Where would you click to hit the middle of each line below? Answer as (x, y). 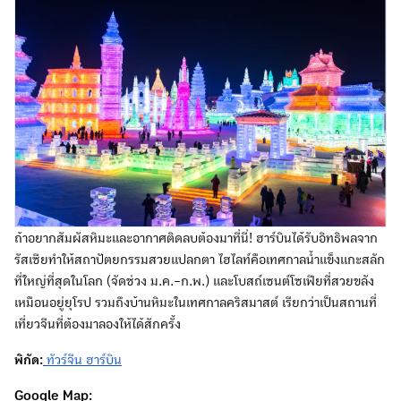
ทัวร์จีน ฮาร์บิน (84, 359)
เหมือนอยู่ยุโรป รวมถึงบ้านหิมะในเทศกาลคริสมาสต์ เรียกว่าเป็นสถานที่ (196, 302)
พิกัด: (29, 359)
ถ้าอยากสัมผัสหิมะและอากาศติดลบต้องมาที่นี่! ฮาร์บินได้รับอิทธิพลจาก (196, 238)
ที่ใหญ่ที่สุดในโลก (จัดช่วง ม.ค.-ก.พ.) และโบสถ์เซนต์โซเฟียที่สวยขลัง (194, 281)
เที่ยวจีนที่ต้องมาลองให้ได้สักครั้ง (98, 324)
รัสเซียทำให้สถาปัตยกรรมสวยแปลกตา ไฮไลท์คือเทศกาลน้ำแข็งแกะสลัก (200, 259)
